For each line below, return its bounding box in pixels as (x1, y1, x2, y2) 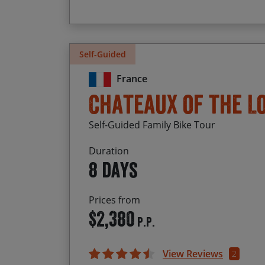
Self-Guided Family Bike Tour (89, 118, 215, 132)
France (116, 72, 147, 86)
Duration (89, 144, 129, 158)
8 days (89, 157, 138, 183)
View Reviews (163, 247, 223, 261)
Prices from (89, 193, 140, 207)
